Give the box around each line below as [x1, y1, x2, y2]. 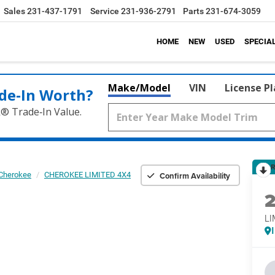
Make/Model [108, 81, 171, 95]
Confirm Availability [160, 169, 230, 182]
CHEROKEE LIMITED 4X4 [44, 170, 131, 179]
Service [90, 6, 119, 17]
